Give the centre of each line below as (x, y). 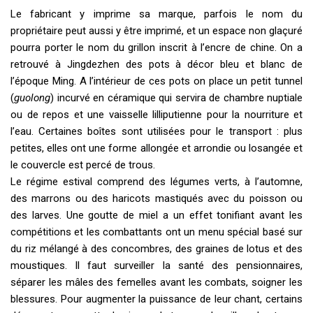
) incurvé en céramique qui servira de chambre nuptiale (176, 98)
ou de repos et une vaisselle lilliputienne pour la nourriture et (156, 115)
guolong (32, 98)
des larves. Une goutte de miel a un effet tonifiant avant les (156, 216)
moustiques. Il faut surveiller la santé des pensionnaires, (156, 266)
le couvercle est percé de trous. (83, 165)
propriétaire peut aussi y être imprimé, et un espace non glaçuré (156, 31)
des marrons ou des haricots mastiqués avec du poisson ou (156, 199)
